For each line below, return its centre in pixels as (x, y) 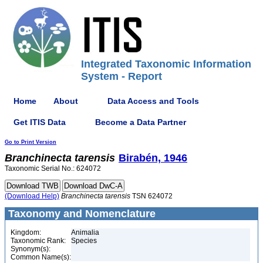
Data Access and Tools (153, 101)
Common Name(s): (41, 257)
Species (84, 241)
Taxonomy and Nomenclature (80, 214)
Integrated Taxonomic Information (166, 64)
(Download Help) (32, 196)
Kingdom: (26, 232)
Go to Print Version (31, 142)
